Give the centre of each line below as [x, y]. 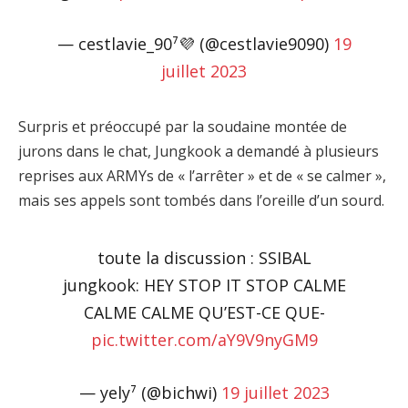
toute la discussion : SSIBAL [204, 257]
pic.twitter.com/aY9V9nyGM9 [204, 339]
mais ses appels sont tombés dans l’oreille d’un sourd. [201, 201]
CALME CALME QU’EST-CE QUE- [204, 312]
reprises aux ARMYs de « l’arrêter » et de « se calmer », [202, 176]
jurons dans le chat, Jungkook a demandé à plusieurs [199, 152]
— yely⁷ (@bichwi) [150, 392]
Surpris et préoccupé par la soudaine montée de [183, 127]
